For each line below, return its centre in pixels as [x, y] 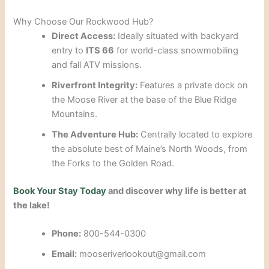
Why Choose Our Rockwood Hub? [83, 21]
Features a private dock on [193, 85]
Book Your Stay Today [60, 191]
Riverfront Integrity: [95, 85]
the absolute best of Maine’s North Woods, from [150, 149]
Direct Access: [84, 36]
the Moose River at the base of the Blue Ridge [144, 99]
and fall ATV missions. [97, 65]
